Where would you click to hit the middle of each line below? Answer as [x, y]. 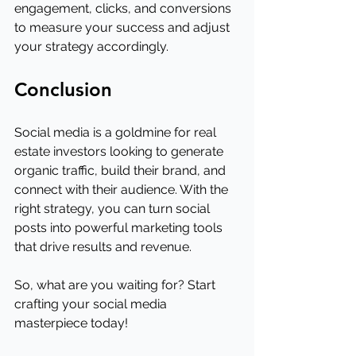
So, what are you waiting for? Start [116, 285]
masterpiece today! [71, 323]
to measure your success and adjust [124, 27]
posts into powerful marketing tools [120, 228]
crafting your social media [92, 304]
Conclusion [63, 89]
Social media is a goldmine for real [117, 132]
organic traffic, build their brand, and [122, 170]
